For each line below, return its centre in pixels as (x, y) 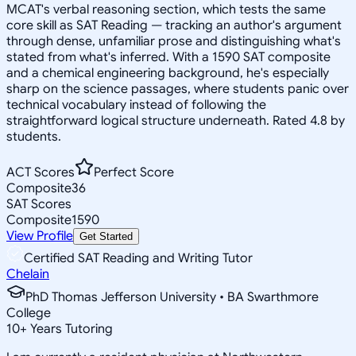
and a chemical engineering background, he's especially (168, 73)
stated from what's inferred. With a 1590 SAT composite (168, 57)
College (29, 313)
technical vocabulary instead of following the (136, 104)
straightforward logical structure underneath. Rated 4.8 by (176, 120)
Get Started (106, 236)
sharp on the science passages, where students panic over (178, 89)
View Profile (40, 236)
